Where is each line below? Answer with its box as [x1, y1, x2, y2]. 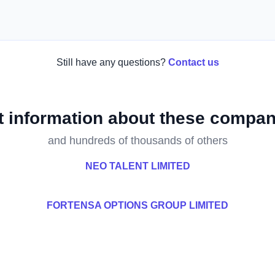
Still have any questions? [56, 57, 166, 68]
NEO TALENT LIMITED [85, 161, 190, 171]
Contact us [168, 57, 219, 68]
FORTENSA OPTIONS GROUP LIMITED [47, 200, 228, 211]
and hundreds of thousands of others [47, 134, 228, 147]
